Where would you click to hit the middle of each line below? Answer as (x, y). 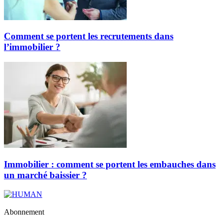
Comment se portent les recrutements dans (89, 36)
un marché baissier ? (45, 175)
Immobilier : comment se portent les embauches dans (110, 164)
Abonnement (24, 212)
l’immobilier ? (32, 47)
